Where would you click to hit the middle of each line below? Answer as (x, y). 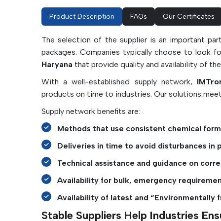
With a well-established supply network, (119, 82)
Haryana (57, 64)
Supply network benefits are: (91, 111)
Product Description (82, 17)
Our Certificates (189, 17)
